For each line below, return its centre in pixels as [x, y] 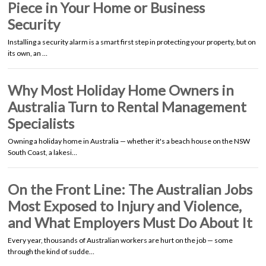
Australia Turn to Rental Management [127, 106]
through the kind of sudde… [51, 251]
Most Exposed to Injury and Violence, [125, 205]
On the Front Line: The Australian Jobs [130, 189]
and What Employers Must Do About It [130, 222]
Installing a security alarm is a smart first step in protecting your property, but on [132, 42]
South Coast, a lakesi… [42, 152]
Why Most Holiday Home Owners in [121, 90]
